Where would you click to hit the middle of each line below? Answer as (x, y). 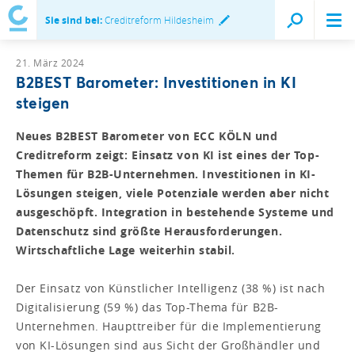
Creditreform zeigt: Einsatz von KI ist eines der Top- (168, 155)
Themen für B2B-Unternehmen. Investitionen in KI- (166, 174)
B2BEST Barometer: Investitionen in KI (157, 82)
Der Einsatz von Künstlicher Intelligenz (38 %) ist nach (171, 288)
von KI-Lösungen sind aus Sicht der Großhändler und (168, 345)
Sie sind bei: (74, 20)
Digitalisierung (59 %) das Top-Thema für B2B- (147, 307)
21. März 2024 (50, 62)
